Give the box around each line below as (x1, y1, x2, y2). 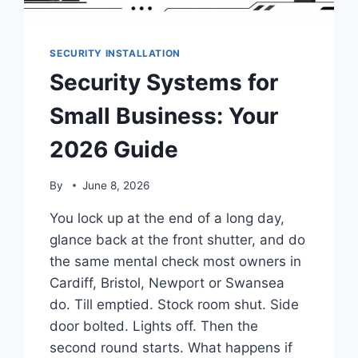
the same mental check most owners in (50, 253, 302, 269)
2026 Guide (50, 136, 179, 164)
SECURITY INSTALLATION (50, 47, 181, 60)
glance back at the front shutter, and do (50, 231, 306, 248)
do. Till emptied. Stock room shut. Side (50, 296, 300, 312)
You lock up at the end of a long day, (50, 209, 285, 226)
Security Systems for (50, 69, 279, 97)
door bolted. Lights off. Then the (50, 317, 259, 334)
